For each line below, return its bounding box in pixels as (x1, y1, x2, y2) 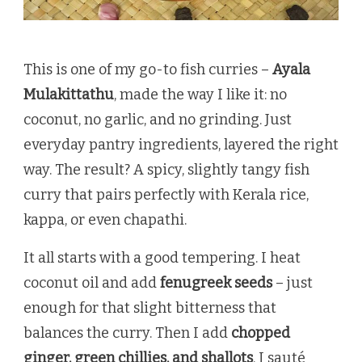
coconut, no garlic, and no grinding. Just (23, 110, 292, 128)
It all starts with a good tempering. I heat (23, 248, 301, 267)
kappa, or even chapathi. (23, 210, 187, 229)
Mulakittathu (23, 85, 114, 103)
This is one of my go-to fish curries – (23, 60, 272, 78)
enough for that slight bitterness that (23, 298, 276, 317)
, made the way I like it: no (114, 85, 287, 103)
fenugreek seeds (160, 273, 272, 292)
